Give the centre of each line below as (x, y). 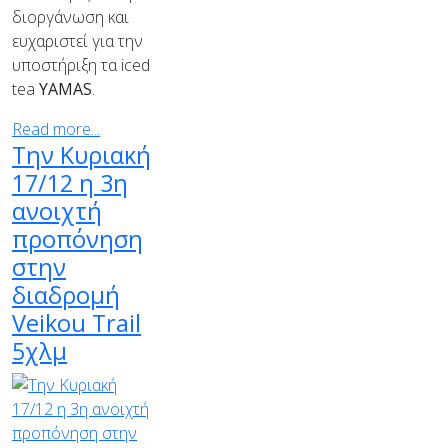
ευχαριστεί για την (77, 41)
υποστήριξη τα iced (81, 65)
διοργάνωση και (70, 17)
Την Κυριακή (81, 155)
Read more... (56, 129)
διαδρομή (66, 295)
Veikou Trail (76, 323)
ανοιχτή (57, 211)
